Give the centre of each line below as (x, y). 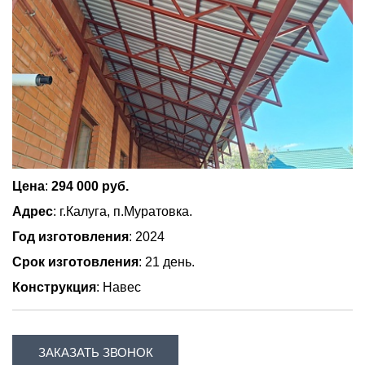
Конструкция (54, 288)
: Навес (119, 288)
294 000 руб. (90, 187)
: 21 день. (167, 262)
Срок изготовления (75, 262)
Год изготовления (70, 237)
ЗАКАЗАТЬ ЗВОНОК (95, 353)
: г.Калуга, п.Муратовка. (123, 212)
